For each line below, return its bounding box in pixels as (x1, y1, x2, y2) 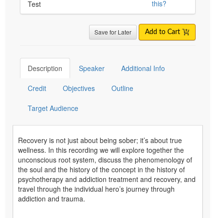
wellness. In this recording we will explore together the (18, 145, 184, 155)
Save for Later (94, 27, 131, 36)
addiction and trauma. (18, 193, 85, 203)
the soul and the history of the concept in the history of (18, 164, 185, 174)
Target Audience (28, 103, 78, 113)
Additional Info (121, 63, 165, 73)
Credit (28, 83, 46, 93)
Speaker (79, 63, 105, 73)
